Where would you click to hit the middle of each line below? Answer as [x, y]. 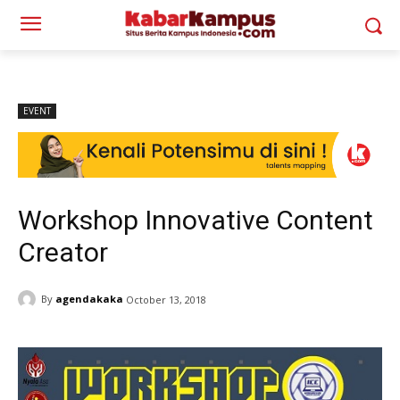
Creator [63, 252]
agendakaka [89, 299]
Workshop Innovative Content [196, 220]
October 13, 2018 [166, 299]
